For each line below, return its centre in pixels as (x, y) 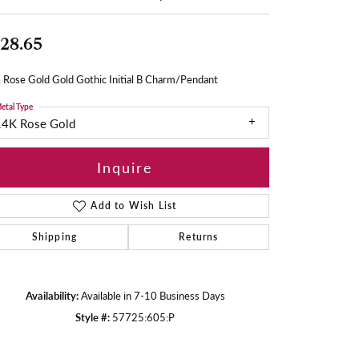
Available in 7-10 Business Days (153, 295)
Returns (199, 236)
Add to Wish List (134, 205)
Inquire (125, 167)
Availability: (52, 295)
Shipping (54, 236)
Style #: (93, 317)
